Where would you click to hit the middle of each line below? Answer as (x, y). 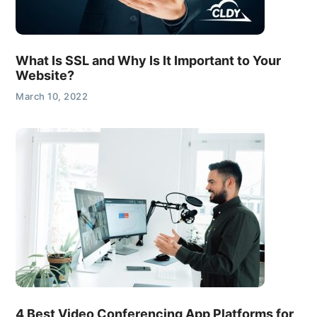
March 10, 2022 (52, 97)
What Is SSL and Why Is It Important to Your (149, 61)
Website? (45, 76)
